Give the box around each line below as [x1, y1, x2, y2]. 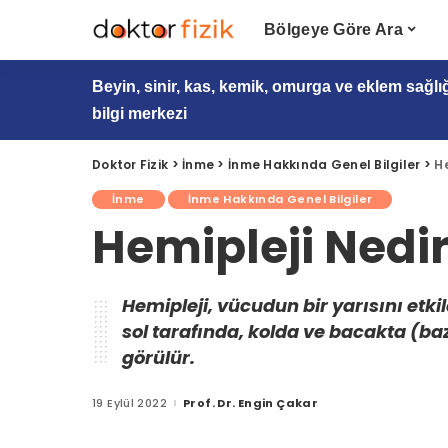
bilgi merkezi [92, 105, 187, 122]
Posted [166, 398, 214, 415]
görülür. [122, 345, 195, 370]
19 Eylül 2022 [92, 394, 168, 411]
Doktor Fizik [92, 156, 169, 173]
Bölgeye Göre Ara [263, 21, 404, 38]
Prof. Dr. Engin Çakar [183, 394, 319, 411]
